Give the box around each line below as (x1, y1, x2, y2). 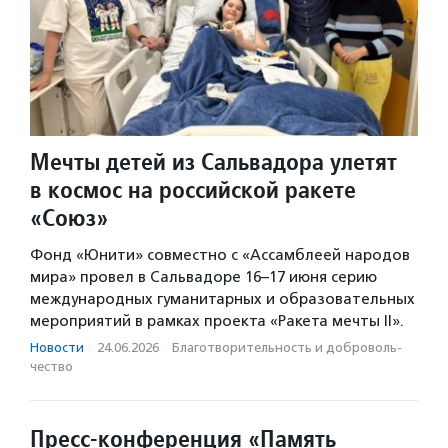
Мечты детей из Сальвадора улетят (30, 146, 397, 178)
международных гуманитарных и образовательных (30, 290, 415, 309)
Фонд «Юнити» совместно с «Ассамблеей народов (30, 246, 410, 265)
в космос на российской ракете (30, 174, 356, 206)
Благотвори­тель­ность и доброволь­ (172, 340, 402, 356)
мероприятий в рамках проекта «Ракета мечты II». (30, 312, 404, 331)
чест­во (30, 359, 73, 375)
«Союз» (30, 202, 108, 234)
